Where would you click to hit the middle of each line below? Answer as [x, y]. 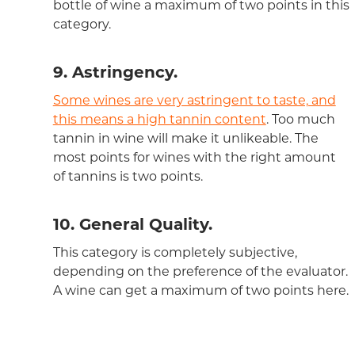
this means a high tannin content [159, 120]
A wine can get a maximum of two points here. [200, 291]
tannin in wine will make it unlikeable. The [185, 139]
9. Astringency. [115, 73]
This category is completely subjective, [175, 253]
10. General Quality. [132, 225]
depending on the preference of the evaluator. [200, 272]
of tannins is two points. [128, 177]
